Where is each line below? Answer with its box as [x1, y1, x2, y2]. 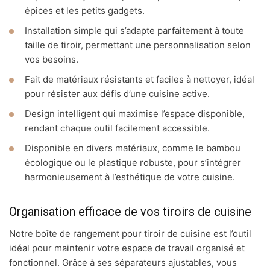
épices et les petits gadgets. [25, 5, 145, 17]
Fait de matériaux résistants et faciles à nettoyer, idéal [25, 74, 254, 86]
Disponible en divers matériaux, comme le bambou [25, 142, 240, 154]
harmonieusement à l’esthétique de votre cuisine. [25, 171, 235, 183]
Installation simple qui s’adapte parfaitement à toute [25, 25, 244, 37]
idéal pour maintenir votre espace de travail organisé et [9, 242, 245, 254]
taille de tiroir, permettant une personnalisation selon [25, 39, 251, 51]
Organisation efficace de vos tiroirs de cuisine [9, 204, 251, 219]
